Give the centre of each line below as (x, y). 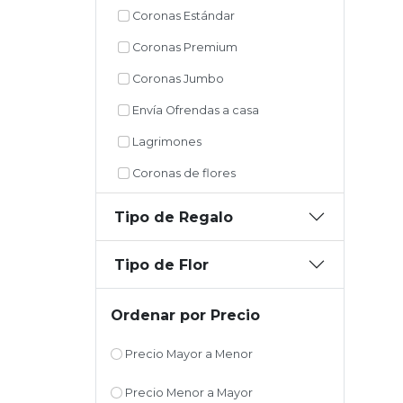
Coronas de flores (182, 174)
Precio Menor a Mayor (187, 393)
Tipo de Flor (161, 264)
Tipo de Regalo (174, 217)
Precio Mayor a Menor (187, 354)
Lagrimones (165, 142)
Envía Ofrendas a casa (194, 111)
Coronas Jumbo (176, 79)
